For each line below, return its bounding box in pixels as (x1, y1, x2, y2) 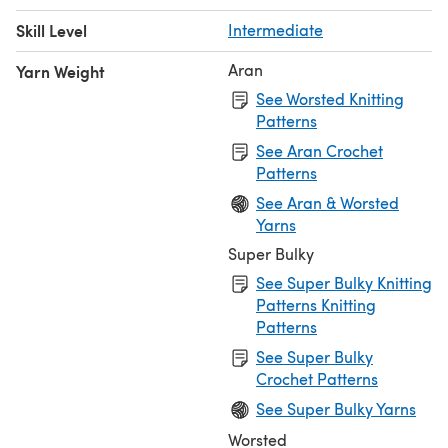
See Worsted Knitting (256, 87, 404, 109)
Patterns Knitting (256, 293, 376, 315)
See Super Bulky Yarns (256, 397, 416, 419)
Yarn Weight (16, 59, 105, 83)
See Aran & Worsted (256, 191, 399, 213)
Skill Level (16, 18, 87, 42)
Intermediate (228, 18, 323, 40)
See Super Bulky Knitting (256, 271, 432, 293)
